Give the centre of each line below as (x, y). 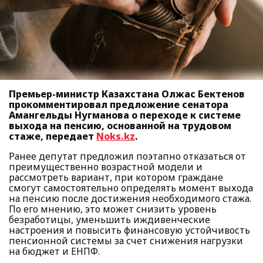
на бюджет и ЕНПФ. (54, 251)
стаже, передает (53, 136)
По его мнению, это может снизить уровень (113, 209)
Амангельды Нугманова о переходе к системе (125, 115)
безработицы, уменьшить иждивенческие (109, 220)
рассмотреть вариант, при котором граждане (116, 177)
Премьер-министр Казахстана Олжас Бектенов (127, 94)
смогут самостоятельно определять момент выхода (131, 188)
